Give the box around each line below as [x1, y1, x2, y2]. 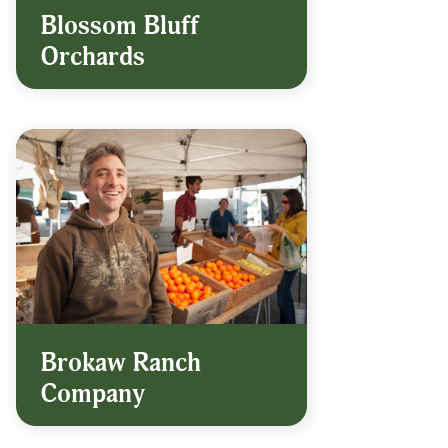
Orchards [40, 41, 145, 74]
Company [40, 377, 145, 410]
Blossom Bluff [40, 10, 199, 43]
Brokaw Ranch [40, 346, 201, 379]
